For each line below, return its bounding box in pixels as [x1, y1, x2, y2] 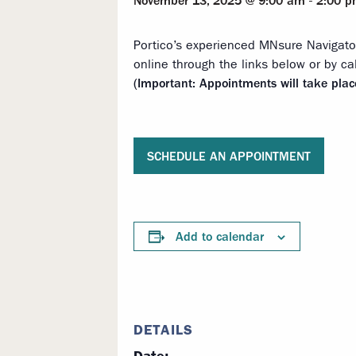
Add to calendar [176, 229, 264, 245]
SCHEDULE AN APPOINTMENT [147, 148, 311, 164]
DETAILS [133, 321, 193, 339]
